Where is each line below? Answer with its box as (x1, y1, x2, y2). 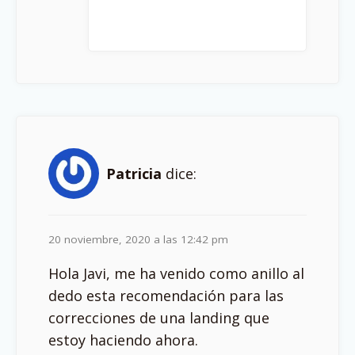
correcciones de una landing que (48, 308, 269, 327)
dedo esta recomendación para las (48, 286, 284, 305)
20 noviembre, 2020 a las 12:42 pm (48, 232, 228, 246)
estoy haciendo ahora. (48, 330, 198, 349)
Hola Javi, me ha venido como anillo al (48, 264, 304, 283)
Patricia (106, 164, 162, 183)
